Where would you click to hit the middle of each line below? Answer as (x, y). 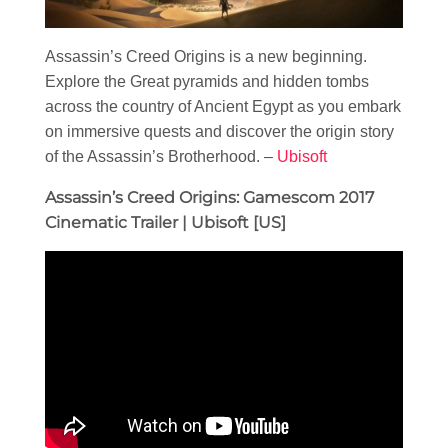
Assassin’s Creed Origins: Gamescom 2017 (209, 197)
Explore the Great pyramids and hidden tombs (207, 81)
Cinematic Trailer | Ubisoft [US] (165, 222)
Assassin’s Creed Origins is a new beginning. (206, 56)
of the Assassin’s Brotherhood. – (161, 156)
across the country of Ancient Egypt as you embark (223, 106)
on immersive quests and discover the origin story (219, 131)
